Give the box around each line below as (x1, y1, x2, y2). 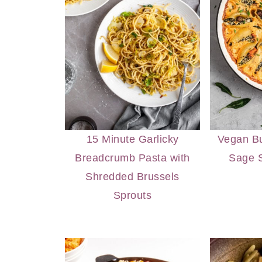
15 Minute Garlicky (86, 133, 179, 145)
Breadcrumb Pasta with (75, 151, 190, 164)
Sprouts (113, 189, 152, 201)
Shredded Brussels (85, 170, 180, 182)
